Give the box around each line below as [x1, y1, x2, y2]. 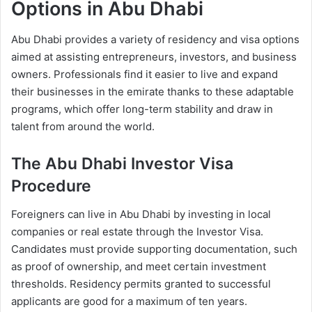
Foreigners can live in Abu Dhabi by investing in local [11, 207, 271, 221]
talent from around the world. [11, 120, 155, 134]
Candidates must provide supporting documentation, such [11, 242, 297, 256]
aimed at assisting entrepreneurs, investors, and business [11, 50, 297, 64]
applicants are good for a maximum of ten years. [11, 294, 247, 308]
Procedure [11, 176, 91, 196]
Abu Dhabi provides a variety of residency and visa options [11, 33, 299, 47]
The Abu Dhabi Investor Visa [11, 154, 233, 174]
